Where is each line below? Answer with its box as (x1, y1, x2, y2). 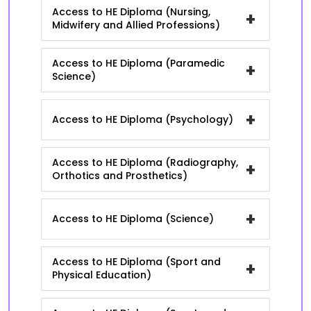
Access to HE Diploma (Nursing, (52, 5, 210, 19)
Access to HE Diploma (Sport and (52, 255, 221, 269)
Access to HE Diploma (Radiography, (52, 155, 238, 169)
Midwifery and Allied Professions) (52, 18, 220, 32)
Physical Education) (52, 268, 151, 282)
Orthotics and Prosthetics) (52, 169, 187, 183)
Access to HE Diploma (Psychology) (52, 112, 233, 126)
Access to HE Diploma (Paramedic (52, 56, 225, 70)
